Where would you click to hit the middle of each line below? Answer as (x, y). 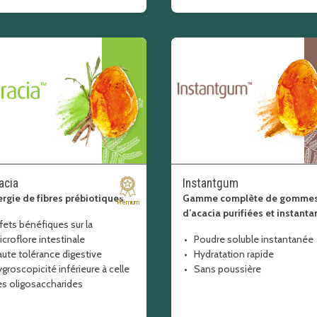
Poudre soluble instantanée (253, 239)
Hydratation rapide (234, 254)
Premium (128, 202)
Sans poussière (227, 269)
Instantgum (210, 183)
